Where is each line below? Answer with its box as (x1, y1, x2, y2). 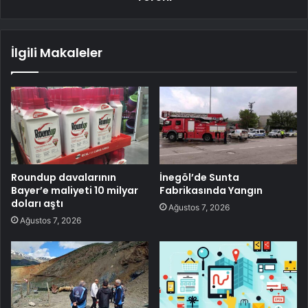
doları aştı (11, 196, 63, 210)
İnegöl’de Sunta (159, 170, 239, 184)
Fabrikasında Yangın (159, 183, 263, 197)
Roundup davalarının (11, 170, 116, 184)
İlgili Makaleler (11, 43, 102, 61)
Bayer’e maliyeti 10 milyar (11, 183, 138, 197)
